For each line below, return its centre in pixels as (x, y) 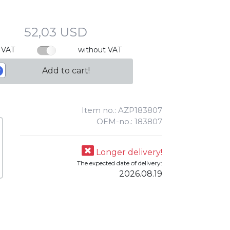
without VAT (100, 50)
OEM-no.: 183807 (129, 121)
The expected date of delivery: (120, 163)
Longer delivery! (128, 152)
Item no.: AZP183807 (122, 110)
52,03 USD (56, 32)
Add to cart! (66, 71)
